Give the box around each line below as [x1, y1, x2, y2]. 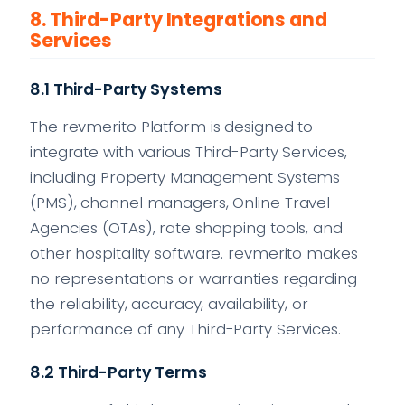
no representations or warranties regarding [30, 267, 357, 289]
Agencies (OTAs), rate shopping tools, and [30, 216, 343, 239]
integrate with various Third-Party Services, [30, 140, 347, 163]
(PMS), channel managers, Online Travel [30, 191, 331, 213]
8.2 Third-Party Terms [30, 361, 207, 383]
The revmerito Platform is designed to [30, 115, 314, 137]
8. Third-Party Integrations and [30, 6, 327, 33]
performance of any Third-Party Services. [30, 317, 341, 340]
